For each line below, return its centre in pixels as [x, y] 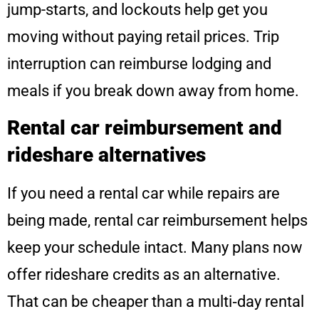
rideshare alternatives [106, 155]
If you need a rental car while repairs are [143, 194]
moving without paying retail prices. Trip [143, 36]
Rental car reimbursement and [145, 128]
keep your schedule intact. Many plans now [155, 248]
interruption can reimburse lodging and [139, 63]
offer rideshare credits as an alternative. [144, 275]
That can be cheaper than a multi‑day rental [156, 302]
